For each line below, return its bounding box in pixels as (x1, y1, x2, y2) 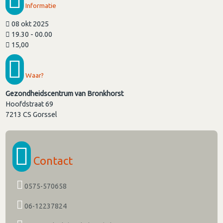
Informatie (24, 1, 57, 9)
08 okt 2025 (10, 19, 49, 28)
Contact (31, 154, 73, 167)
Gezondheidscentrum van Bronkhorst (5, 90, 124, 98)
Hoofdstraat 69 (5, 100, 54, 109)
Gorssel (33, 111, 58, 119)
